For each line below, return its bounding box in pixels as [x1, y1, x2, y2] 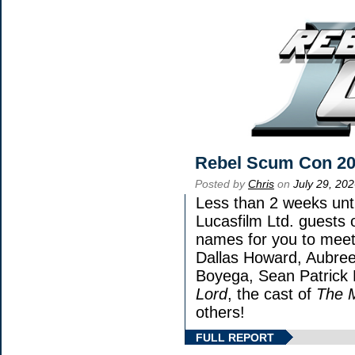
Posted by [195, 177, 248, 190]
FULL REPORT [196, 330, 274, 344]
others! [196, 303, 245, 321]
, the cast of [227, 284, 316, 303]
